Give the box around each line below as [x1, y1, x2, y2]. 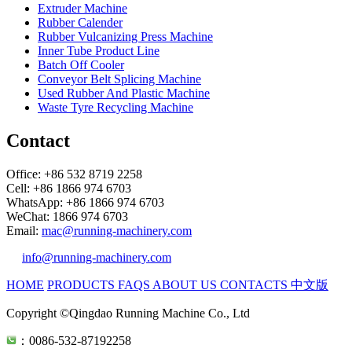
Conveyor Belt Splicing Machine [38, 72, 201, 86]
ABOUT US [152, 277, 220, 291]
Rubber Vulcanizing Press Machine [38, 30, 213, 44]
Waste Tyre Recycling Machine [38, 101, 193, 115]
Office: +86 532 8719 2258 [6, 167, 142, 181]
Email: [6, 223, 42, 237]
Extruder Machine [38, 2, 127, 16]
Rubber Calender [38, 16, 123, 30]
